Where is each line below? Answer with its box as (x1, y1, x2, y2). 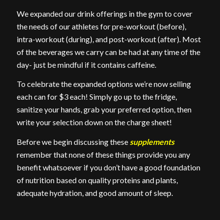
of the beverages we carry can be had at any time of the (16, 47, 200, 56)
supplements (129, 137, 174, 146)
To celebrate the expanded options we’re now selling (16, 79, 191, 89)
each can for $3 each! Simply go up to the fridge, (16, 92, 177, 102)
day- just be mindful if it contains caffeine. (16, 59, 156, 69)
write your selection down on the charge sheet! (16, 117, 172, 127)
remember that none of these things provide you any (16, 149, 190, 159)
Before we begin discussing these (16, 137, 130, 146)
